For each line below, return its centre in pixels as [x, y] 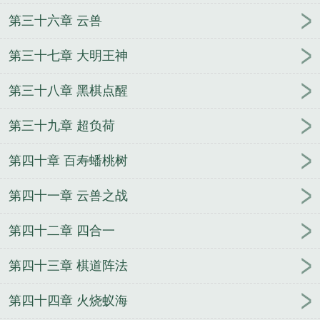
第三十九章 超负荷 [62, 126]
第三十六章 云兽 [55, 21]
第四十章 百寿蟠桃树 [68, 161]
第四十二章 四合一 [62, 231]
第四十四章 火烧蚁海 [68, 301]
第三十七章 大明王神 [68, 56]
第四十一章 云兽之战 [68, 196]
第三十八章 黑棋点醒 [68, 91]
